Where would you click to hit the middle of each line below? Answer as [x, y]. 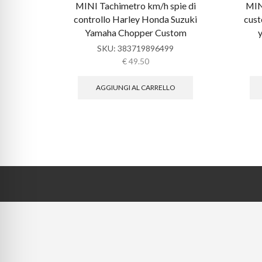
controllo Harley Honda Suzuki [136, 19]
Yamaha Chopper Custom [135, 33]
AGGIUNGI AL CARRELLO [136, 87]
